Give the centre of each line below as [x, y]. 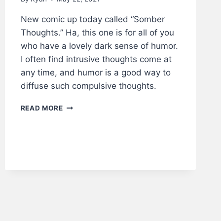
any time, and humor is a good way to [95, 73]
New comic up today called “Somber [92, 19]
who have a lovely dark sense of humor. [99, 46]
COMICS [77, 147]
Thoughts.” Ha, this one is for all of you [97, 33]
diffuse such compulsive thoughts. [88, 86]
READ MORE [42, 108]
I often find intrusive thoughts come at [96, 59]
